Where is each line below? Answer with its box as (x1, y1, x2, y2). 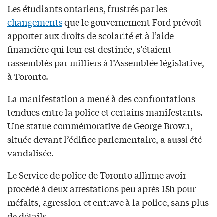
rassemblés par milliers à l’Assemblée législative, (7, 56, 204, 69)
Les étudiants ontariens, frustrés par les (7, 1, 167, 15)
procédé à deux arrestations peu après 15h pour (7, 182, 196, 195)
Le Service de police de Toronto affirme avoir (7, 168, 186, 181)
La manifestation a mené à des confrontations (7, 92, 195, 105)
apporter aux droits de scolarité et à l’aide (7, 29, 174, 42)
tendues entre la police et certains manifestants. (7, 105, 203, 118)
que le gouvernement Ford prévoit (62, 15, 202, 28)
